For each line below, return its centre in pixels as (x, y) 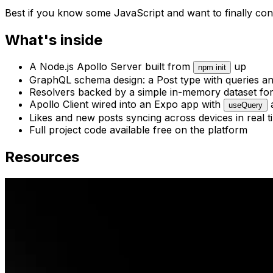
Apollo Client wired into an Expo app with (126, 105)
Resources (42, 157)
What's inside (54, 40)
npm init (212, 68)
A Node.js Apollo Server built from (111, 67)
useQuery (246, 105)
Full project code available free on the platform (138, 130)
